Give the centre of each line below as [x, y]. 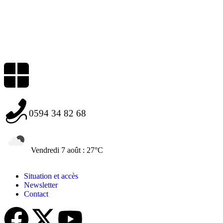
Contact [36, 194]
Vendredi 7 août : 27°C [67, 150]
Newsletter [41, 185]
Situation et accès [51, 176]
